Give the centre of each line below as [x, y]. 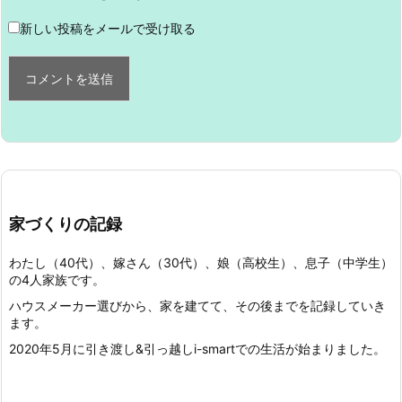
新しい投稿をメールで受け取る [108, 28]
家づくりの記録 [66, 224]
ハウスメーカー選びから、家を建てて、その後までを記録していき [197, 306]
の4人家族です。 [57, 280]
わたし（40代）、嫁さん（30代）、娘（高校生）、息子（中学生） [201, 262]
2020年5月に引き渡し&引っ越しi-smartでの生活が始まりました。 [197, 349]
